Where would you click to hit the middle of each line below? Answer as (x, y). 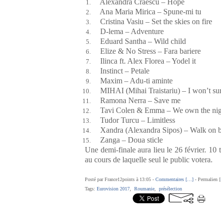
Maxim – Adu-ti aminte (132, 81)
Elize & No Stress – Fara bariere (147, 51)
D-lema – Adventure (128, 31)
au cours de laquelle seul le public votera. (149, 160)
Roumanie (144, 189)
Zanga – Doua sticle (128, 140)
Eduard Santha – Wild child (139, 41)
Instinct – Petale (121, 71)
